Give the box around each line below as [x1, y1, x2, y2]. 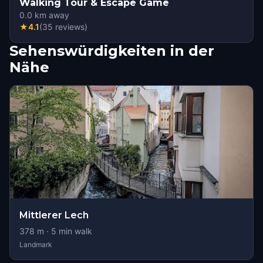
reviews [55, 22, 85, 32]
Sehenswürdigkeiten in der [9, 42, 214, 59]
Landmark [19, 240, 52, 249]
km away [32, 10, 69, 20]
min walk [56, 226, 92, 236]
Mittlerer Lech [19, 210, 89, 221]
